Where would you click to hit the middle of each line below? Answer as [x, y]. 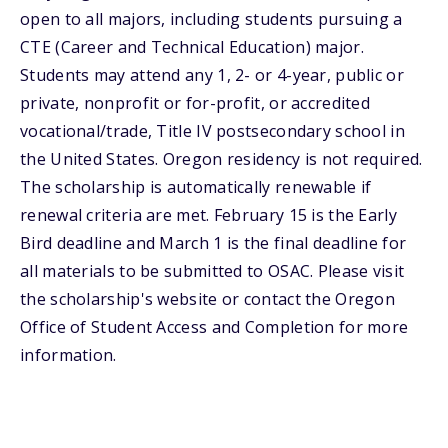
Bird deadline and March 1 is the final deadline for [213, 243]
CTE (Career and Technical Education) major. [192, 47]
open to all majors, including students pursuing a [211, 19]
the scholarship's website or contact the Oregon [208, 299]
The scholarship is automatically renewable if [196, 187]
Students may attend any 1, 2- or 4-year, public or [212, 75]
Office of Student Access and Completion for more [214, 327]
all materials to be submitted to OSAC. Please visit [212, 271]
